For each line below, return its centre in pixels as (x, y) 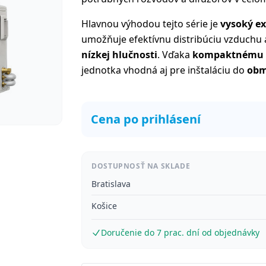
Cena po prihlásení (146, 119)
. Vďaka (175, 55)
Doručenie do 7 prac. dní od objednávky (180, 232)
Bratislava (111, 184)
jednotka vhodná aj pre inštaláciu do (164, 70)
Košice (104, 206)
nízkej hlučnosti (120, 55)
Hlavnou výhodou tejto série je (151, 24)
